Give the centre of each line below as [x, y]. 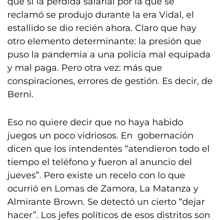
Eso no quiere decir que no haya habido [95, 122]
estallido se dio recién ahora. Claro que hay [102, 28]
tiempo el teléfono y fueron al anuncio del [100, 162]
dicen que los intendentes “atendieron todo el [109, 149]
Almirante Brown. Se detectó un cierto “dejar [106, 202]
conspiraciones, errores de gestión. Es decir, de [110, 81]
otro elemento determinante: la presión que [104, 41]
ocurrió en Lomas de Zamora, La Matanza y [103, 189]
